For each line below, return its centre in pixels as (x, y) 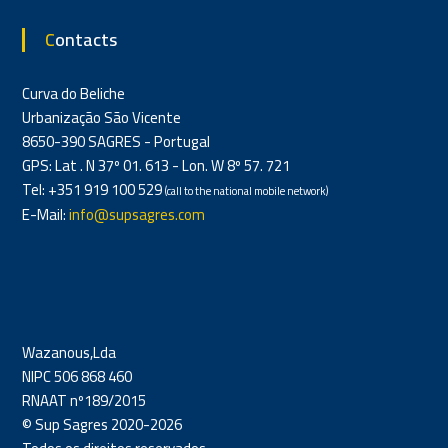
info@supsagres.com (136, 215)
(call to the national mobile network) (246, 191)
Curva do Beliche (73, 94)
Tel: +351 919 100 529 (93, 190)
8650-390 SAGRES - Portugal (115, 142)
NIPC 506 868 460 (76, 377)
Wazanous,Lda (68, 353)
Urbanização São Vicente (101, 118)
